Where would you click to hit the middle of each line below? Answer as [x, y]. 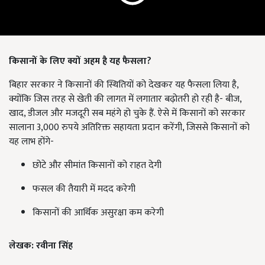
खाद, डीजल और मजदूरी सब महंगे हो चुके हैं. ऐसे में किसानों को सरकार [127, 114]
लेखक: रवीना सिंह [41, 246]
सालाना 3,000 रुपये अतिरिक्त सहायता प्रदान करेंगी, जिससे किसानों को [129, 128]
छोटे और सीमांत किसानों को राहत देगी [97, 166]
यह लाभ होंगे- [31, 142]
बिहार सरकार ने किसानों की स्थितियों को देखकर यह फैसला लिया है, [124, 85]
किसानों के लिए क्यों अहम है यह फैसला [78, 62]
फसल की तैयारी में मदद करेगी [84, 189]
